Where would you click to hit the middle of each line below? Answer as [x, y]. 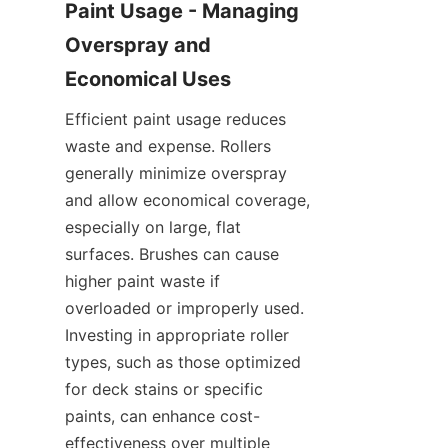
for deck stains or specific [164, 389]
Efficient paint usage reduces [175, 119]
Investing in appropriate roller [177, 335]
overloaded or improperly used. [184, 308]
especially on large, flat [153, 227]
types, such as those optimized [183, 362]
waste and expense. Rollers [168, 146]
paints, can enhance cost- [162, 416]
